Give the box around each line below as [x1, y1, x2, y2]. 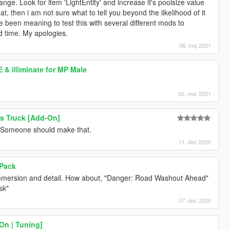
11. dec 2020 [179, 138, 212, 146]
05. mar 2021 [178, 89, 212, 98]
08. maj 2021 [179, 41, 212, 50]
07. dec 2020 [179, 196, 212, 205]
